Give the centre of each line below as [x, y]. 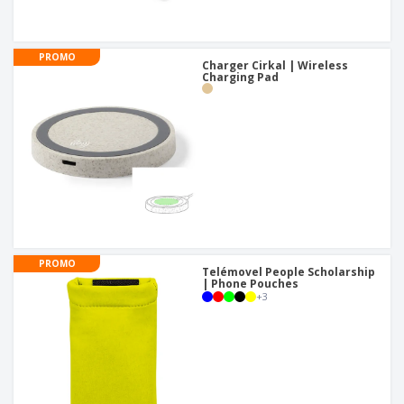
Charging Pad [240, 78]
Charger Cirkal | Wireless [275, 66]
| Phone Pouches [250, 284]
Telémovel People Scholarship [289, 272]
